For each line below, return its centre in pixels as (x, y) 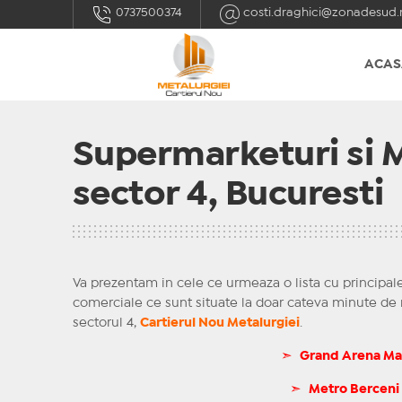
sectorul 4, (106, 323)
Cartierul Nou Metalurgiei (219, 323)
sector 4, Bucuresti (228, 195)
